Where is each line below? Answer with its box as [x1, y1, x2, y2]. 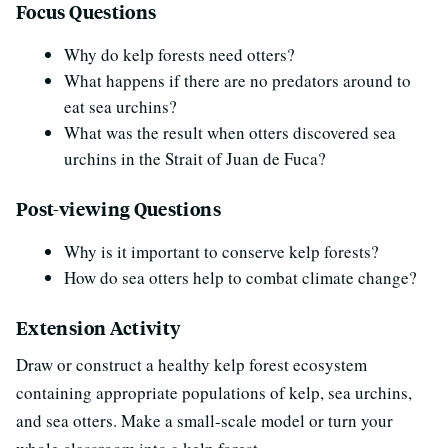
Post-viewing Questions [16, 196, 221, 221]
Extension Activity [16, 315, 181, 340]
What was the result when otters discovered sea [64, 121, 396, 144]
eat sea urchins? [64, 95, 177, 118]
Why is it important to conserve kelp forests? [64, 240, 379, 263]
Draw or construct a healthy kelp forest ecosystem [16, 353, 367, 376]
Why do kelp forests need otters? [64, 43, 295, 66]
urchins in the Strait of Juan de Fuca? [64, 147, 326, 170]
